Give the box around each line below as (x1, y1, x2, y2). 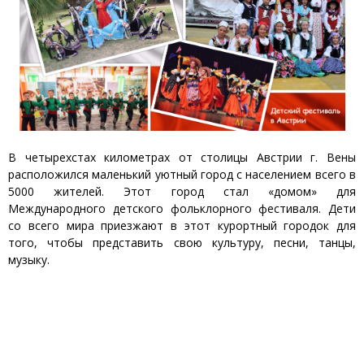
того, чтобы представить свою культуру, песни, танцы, (8, 235, 356, 251)
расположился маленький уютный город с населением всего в (8, 167, 356, 183)
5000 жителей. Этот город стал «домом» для (8, 184, 356, 200)
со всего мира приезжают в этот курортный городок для (8, 218, 356, 234)
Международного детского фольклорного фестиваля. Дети (8, 201, 356, 217)
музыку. (8, 252, 50, 268)
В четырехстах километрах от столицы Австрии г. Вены (8, 149, 356, 166)
